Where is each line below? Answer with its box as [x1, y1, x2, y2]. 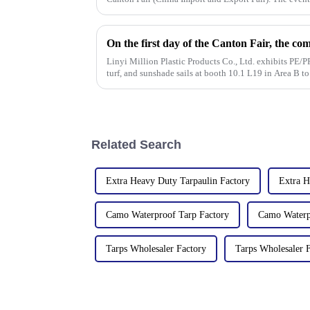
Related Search [91, 138, 181, 152]
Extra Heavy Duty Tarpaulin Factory [106, 176, 250, 187]
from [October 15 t [107, 6, 175, 17]
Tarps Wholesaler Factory [106, 244, 206, 255]
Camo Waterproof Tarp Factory [106, 210, 229, 221]
